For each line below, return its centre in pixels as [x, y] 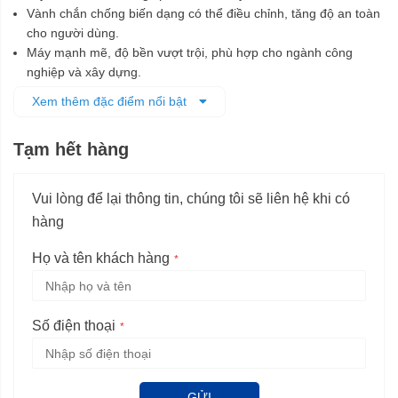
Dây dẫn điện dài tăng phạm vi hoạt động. [144, 111]
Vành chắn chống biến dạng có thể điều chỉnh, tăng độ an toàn [203, 14]
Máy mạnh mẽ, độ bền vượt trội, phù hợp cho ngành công [190, 53]
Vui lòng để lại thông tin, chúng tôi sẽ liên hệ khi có [191, 199]
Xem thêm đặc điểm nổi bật [111, 102]
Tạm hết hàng [71, 150]
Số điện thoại [74, 326]
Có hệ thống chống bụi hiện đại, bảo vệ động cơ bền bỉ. [183, 92]
